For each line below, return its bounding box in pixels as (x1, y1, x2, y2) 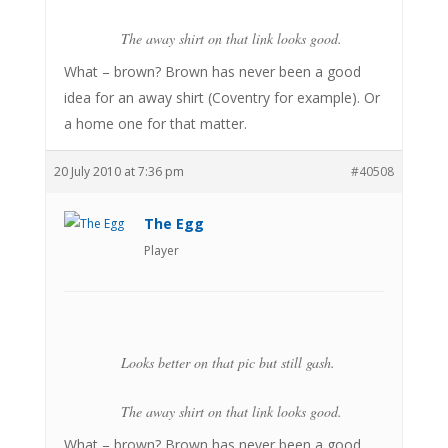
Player (143, 241, 179, 259)
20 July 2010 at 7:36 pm (53, 162, 184, 180)
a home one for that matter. (63, 113, 247, 133)
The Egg (143, 213, 204, 233)
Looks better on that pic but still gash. (120, 352, 335, 372)
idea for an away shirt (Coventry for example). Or (63, 87, 380, 107)
